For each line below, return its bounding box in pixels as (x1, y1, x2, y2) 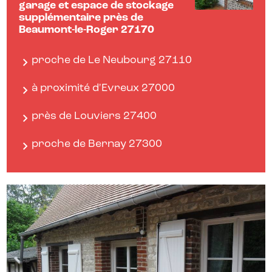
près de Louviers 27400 (32, 110, 157, 123)
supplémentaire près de (19, 12, 144, 24)
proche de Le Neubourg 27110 (32, 55, 192, 67)
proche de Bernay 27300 (32, 138, 163, 151)
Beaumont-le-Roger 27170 (19, 24, 155, 36)
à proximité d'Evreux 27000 (32, 83, 175, 95)
